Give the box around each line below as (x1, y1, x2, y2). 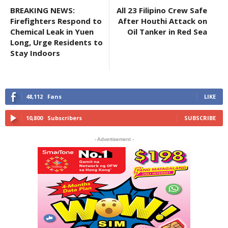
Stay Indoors (10, 47, 60, 58)
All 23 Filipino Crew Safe (117, 5, 207, 15)
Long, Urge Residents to (10, 37, 103, 47)
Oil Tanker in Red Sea (127, 26, 207, 37)
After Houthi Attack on (118, 15, 207, 26)
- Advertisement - (94, 136, 134, 142)
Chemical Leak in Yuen (10, 26, 94, 37)
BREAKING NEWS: (10, 5, 75, 15)
